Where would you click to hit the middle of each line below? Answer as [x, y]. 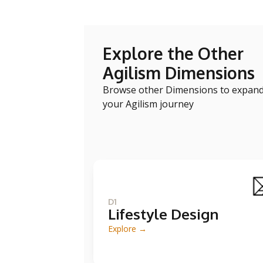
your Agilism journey [148, 104]
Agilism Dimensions [179, 73]
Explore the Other [173, 53]
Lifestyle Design [163, 214]
